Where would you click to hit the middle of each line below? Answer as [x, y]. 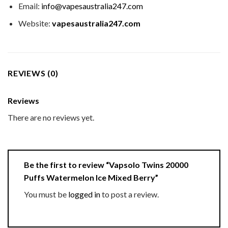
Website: [35, 23]
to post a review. [130, 194]
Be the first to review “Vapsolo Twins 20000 [106, 164]
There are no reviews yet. [51, 118]
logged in [84, 194]
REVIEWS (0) [33, 73]
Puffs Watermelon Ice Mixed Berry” [92, 177]
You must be [46, 194]
